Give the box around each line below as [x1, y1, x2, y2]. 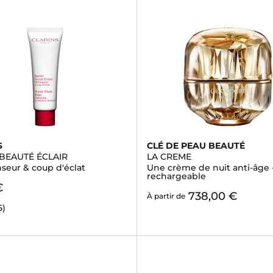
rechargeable [146, 171, 206, 182]
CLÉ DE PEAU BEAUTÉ [146, 140, 245, 151]
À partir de [146, 191, 185, 200]
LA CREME [146, 151, 191, 162]
